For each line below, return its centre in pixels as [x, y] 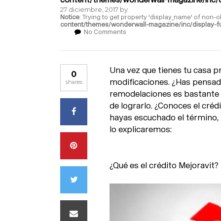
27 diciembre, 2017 [89, 9]
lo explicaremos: [141, 129]
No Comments [105, 32]
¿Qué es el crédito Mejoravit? [164, 165]
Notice [70, 17]
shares [74, 82]
